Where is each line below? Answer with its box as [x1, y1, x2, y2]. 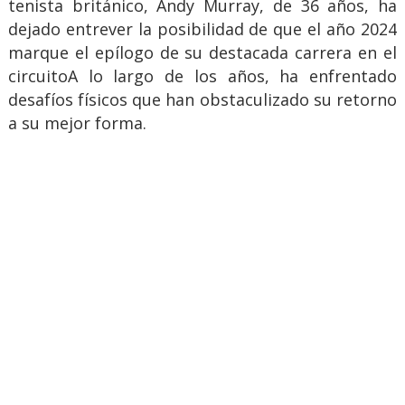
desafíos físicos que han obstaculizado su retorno [7, 89, 398, 111]
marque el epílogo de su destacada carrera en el [7, 42, 398, 64]
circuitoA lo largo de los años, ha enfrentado [7, 65, 398, 88]
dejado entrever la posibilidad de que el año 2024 [7, 18, 398, 41]
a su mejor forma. [7, 112, 146, 135]
